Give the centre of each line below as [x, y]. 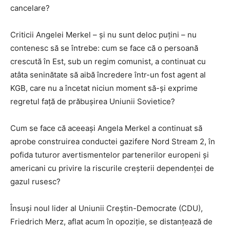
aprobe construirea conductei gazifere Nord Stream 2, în [113, 141]
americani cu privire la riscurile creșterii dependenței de [112, 168]
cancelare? [30, 8]
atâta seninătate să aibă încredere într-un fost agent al [108, 74]
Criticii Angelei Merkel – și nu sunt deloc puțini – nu [103, 34]
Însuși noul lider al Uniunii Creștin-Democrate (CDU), [107, 208]
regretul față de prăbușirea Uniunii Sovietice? [93, 101]
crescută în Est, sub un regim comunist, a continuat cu [108, 61]
